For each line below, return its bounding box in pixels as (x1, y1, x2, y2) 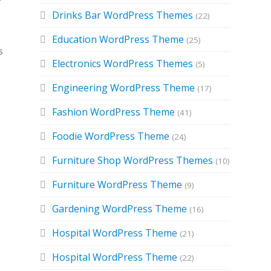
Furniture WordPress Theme (52, 178, 183, 191)
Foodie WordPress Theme (52, 129, 170, 143)
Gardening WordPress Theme (52, 202, 188, 215)
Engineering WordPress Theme (52, 81, 195, 94)
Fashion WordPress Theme (52, 105, 175, 119)
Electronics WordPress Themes (52, 57, 194, 70)
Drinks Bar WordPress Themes (52, 8, 194, 22)
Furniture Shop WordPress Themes (52, 154, 214, 167)
